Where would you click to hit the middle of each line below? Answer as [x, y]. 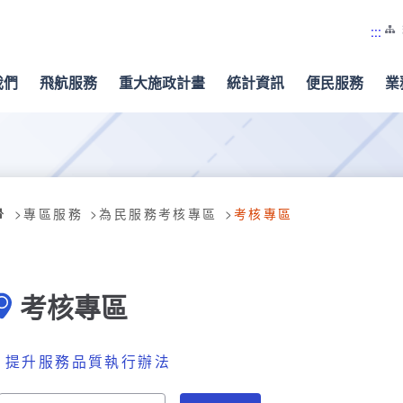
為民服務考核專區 [158, 213]
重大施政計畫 [162, 82]
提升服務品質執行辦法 [88, 361]
